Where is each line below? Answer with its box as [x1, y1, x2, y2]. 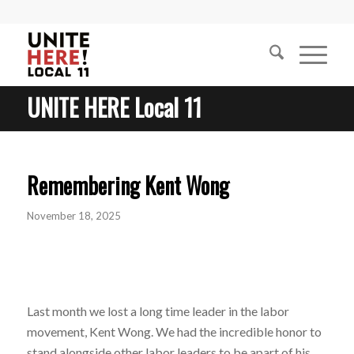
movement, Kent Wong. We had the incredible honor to [26, 323, 322, 339]
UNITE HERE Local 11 [26, 89, 201, 125]
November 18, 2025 [26, 209, 121, 222]
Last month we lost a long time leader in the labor [26, 303, 289, 318]
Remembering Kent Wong [26, 169, 229, 201]
